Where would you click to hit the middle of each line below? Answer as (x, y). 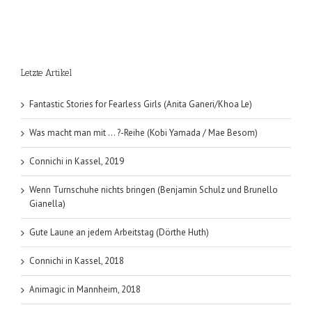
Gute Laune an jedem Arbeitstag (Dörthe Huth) (119, 232)
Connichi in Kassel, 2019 (77, 161)
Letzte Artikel (46, 72)
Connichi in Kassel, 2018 (77, 260)
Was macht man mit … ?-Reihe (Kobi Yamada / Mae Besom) (143, 132)
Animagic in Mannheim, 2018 (85, 289)
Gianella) (47, 203)
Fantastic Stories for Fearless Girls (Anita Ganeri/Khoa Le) (141, 104)
